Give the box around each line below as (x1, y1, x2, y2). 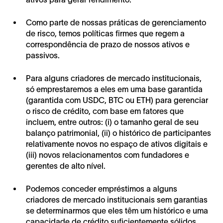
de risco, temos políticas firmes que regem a (26, 29, 185, 38)
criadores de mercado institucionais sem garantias (26, 195, 208, 205)
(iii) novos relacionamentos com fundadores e (26, 150, 189, 160)
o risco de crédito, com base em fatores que (26, 107, 184, 116)
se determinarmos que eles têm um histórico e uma (26, 206, 208, 216)
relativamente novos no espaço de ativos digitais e (26, 139, 208, 149)
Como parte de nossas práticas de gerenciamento (26, 18, 206, 27)
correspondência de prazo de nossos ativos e (26, 40, 190, 49)
